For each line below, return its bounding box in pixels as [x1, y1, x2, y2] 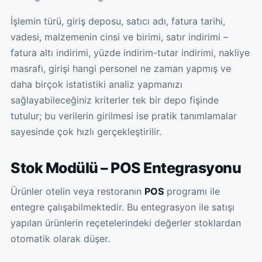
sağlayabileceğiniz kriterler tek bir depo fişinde [11, 94, 219, 106]
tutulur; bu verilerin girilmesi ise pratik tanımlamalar [11, 110, 237, 122]
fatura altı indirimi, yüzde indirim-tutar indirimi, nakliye [11, 47, 250, 58]
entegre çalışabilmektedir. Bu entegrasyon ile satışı [11, 201, 235, 213]
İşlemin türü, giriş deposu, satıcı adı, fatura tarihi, [11, 15, 225, 27]
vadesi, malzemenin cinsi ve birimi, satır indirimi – [11, 31, 228, 43]
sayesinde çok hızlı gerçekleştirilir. [11, 126, 161, 137]
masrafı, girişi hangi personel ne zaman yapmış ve [11, 63, 231, 74]
